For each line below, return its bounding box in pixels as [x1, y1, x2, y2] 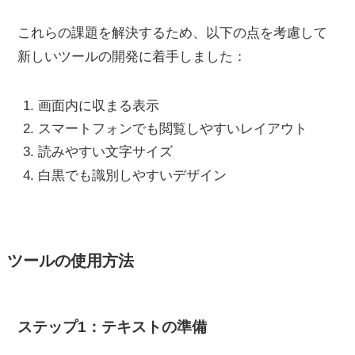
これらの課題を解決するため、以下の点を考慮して [17, 25, 328, 40]
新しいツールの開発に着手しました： [17, 48, 247, 64]
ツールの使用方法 [6, 252, 134, 270]
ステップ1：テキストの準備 [17, 318, 208, 335]
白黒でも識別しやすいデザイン [37, 167, 227, 183]
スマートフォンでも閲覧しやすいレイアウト [37, 121, 307, 137]
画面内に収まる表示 [37, 97, 159, 113]
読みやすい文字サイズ [37, 144, 173, 160]
